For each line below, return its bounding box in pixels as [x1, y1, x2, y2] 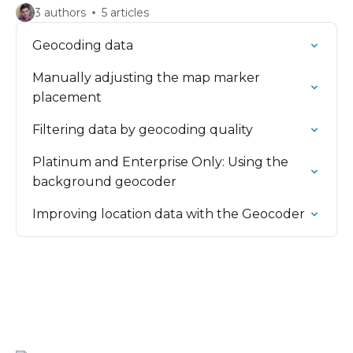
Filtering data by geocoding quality [32, 122, 253, 137]
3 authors [35, 6, 86, 20]
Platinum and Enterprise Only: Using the [32, 154, 288, 169]
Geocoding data [32, 38, 133, 53]
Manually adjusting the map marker [32, 70, 260, 85]
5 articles [102, 6, 149, 20]
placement [32, 90, 102, 105]
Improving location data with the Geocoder [32, 206, 305, 221]
